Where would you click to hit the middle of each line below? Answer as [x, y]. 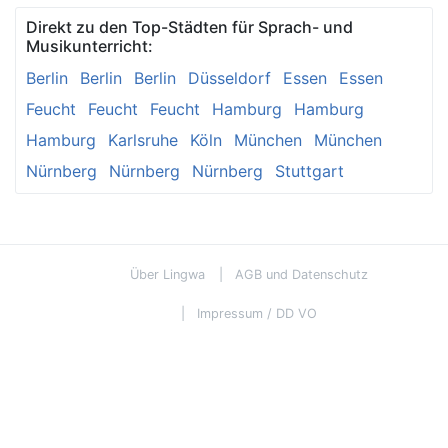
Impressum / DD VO [257, 313]
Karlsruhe [143, 139]
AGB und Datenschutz [301, 274]
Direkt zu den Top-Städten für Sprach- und [189, 26]
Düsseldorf [229, 77]
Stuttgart [309, 170]
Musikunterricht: [89, 45]
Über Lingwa [167, 274]
